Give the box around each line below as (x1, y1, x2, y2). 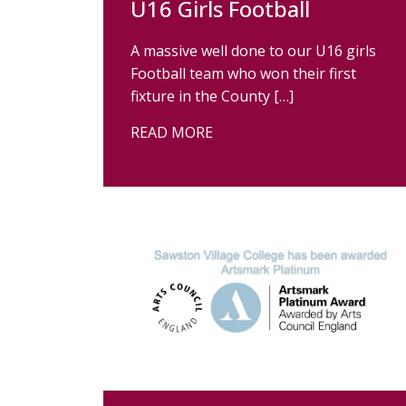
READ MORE (130, 122, 213, 142)
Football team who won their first (130, 63, 356, 83)
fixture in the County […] (130, 86, 294, 106)
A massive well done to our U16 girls (130, 41, 376, 61)
